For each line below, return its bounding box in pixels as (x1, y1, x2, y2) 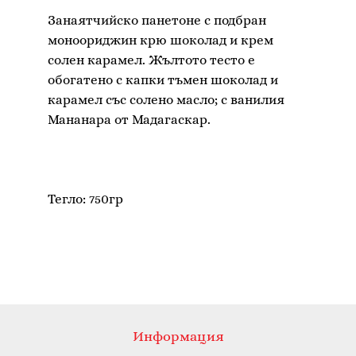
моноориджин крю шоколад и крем (48, 33, 273, 48)
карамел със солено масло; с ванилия (48, 92, 284, 107)
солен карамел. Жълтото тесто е (48, 52, 255, 68)
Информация (132, 328, 224, 344)
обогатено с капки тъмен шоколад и (48, 72, 278, 87)
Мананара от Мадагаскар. (48, 112, 211, 127)
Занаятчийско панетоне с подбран (48, 13, 266, 28)
